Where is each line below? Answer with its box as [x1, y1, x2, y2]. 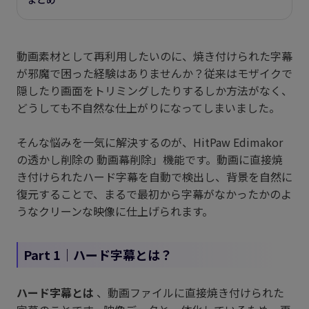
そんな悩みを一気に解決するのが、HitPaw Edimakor [17, 134, 283, 150]
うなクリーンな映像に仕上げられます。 [17, 203, 213, 219]
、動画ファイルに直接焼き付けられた [97, 284, 284, 301]
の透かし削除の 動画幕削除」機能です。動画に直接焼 [17, 151, 283, 168]
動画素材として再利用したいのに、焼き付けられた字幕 [17, 48, 292, 64]
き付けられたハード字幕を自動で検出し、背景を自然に [17, 168, 292, 185]
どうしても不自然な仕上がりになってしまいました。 [17, 99, 280, 116]
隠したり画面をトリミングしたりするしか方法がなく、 [17, 82, 292, 99]
